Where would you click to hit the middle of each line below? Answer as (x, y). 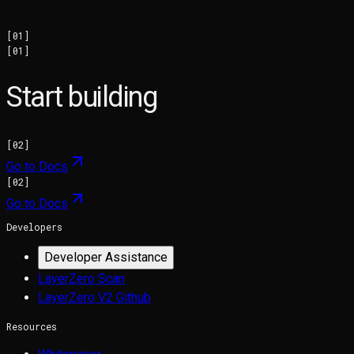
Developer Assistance (106, 257)
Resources (32, 326)
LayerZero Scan (81, 278)
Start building (81, 97)
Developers (34, 226)
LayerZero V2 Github (94, 297)
